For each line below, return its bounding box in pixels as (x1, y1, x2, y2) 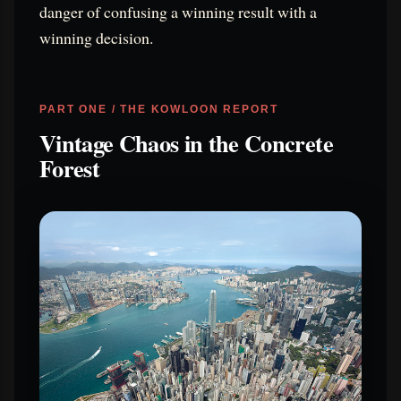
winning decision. (39, 26, 153, 48)
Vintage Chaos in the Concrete (39, 124, 333, 160)
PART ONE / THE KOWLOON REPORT (39, 103, 278, 115)
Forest (39, 149, 100, 185)
